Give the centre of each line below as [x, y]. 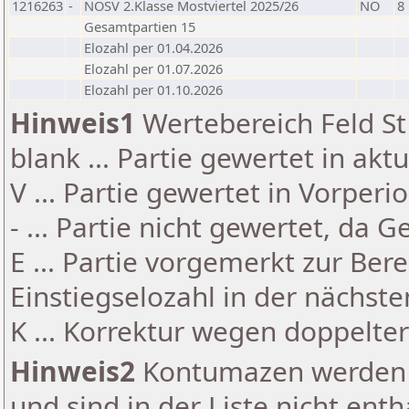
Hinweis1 [73, 123]
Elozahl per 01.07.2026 [153, 68]
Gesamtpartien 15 [140, 26]
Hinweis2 [73, 371]
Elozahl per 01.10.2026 [153, 89]
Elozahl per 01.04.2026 [153, 47]
